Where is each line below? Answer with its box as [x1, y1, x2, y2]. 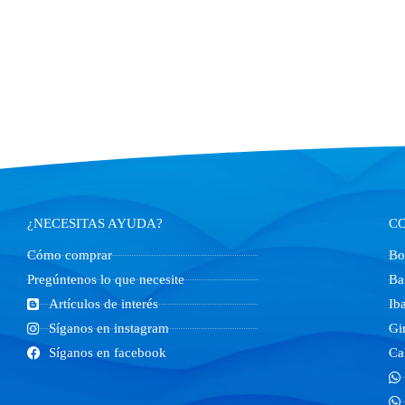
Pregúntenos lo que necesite [27, 272, 184, 287]
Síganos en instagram [48, 321, 169, 335]
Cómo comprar [27, 248, 112, 262]
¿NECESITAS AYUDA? [27, 216, 163, 231]
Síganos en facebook [48, 345, 166, 360]
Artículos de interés [48, 297, 158, 311]
